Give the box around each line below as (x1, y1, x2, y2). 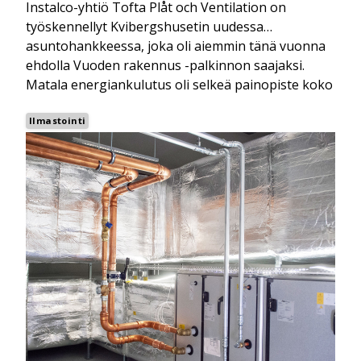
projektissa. (26, 95, 96, 114)
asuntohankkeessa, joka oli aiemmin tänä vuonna (26, 37, 326, 56)
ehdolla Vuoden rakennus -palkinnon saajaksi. (26, 56, 305, 75)
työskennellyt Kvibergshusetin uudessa (26, 18, 263, 36)
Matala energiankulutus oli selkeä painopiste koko (26, 76, 333, 94)
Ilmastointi (29, 114, 86, 127)
